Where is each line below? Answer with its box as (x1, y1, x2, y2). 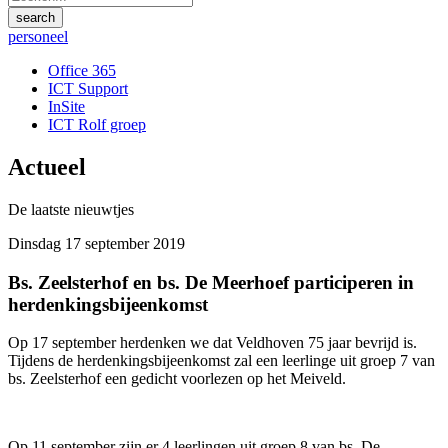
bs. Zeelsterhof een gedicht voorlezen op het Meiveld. (8, 370, 346, 388)
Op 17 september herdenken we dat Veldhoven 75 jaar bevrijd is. (8, 334, 417, 352)
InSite (48, 98, 85, 115)
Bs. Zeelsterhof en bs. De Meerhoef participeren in (8, 271, 414, 293)
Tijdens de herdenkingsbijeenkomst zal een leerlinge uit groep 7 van (8, 352, 435, 370)
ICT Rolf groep (48, 116, 146, 133)
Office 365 (48, 62, 116, 79)
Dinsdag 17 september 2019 (8, 234, 185, 252)
